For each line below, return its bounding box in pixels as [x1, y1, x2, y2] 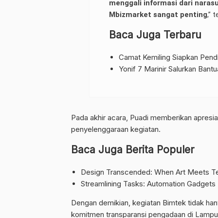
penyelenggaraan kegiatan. [71, 125, 161, 134]
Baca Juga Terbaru [109, 29, 201, 41]
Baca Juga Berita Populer [71, 144, 194, 156]
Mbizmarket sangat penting [109, 10, 207, 19]
